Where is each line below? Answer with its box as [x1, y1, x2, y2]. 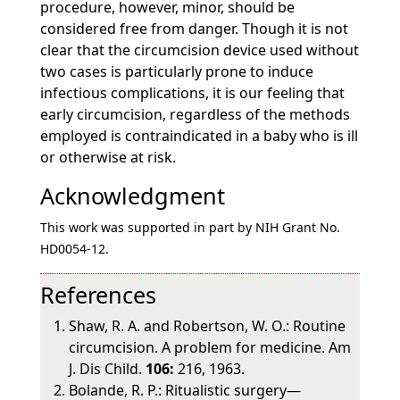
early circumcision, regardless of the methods [39, 104, 350, 124]
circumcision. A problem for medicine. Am [68, 337, 351, 357]
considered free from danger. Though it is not [39, 19, 348, 38]
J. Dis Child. [68, 359, 146, 379]
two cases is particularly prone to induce [39, 62, 313, 81]
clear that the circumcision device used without [39, 40, 359, 60]
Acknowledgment [39, 180, 225, 211]
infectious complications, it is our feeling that [39, 83, 345, 103]
